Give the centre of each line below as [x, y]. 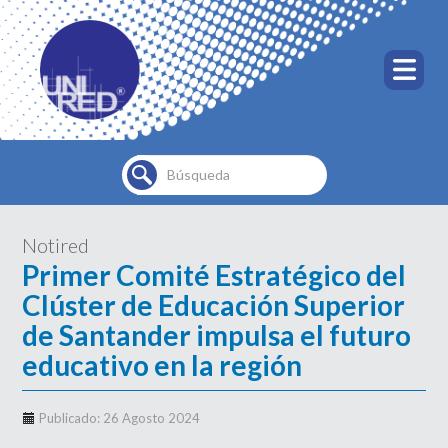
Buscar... [162, 164]
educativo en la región [162, 365]
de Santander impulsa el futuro [217, 335]
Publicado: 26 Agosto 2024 [120, 418]
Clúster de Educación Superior [214, 305]
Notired [56, 245]
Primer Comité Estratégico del [214, 275]
